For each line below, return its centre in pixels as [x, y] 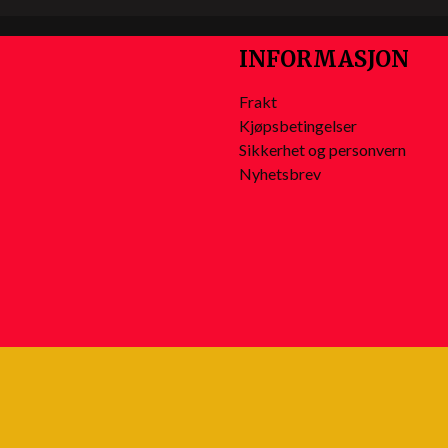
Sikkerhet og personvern [322, 149]
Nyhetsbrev [279, 173]
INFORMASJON [323, 59]
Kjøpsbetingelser [297, 125]
